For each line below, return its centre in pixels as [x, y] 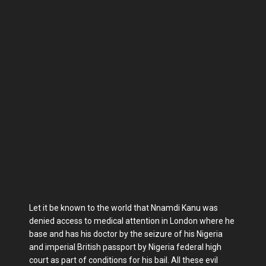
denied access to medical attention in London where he [132, 221]
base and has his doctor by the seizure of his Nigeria [126, 234]
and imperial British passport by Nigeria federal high [125, 247]
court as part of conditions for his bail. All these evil [123, 260]
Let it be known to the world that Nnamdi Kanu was [123, 208]
